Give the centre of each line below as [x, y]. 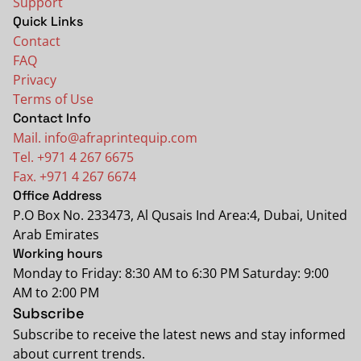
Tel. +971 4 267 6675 [73, 157]
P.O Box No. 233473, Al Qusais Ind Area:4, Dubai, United [180, 215]
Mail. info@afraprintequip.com [105, 138]
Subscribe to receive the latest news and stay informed [179, 334]
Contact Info [52, 118]
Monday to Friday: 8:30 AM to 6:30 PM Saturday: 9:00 [171, 273]
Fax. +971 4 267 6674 [75, 176]
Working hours [58, 253]
